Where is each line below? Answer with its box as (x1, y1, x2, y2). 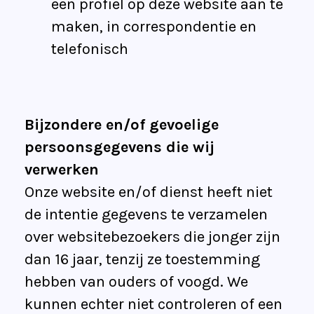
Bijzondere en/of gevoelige (25, 116, 219, 135)
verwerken (25, 161, 99, 179)
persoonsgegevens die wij (25, 138, 214, 157)
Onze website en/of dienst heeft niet (25, 183, 273, 202)
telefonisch (51, 40, 128, 59)
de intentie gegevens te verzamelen (25, 205, 268, 224)
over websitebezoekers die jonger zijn (25, 228, 280, 247)
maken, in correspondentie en (51, 18, 257, 36)
